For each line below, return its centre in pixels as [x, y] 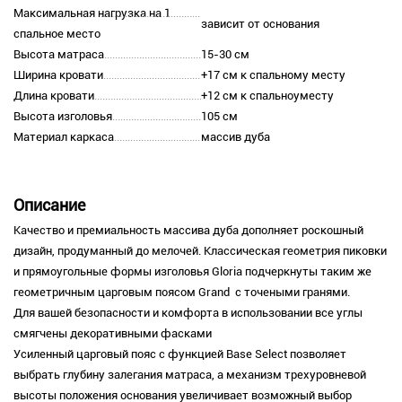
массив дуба [236, 137]
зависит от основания [260, 23]
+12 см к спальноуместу [267, 96]
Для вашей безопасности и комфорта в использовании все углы [188, 313]
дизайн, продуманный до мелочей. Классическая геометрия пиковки [200, 251]
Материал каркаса [64, 137]
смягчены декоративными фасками [113, 334]
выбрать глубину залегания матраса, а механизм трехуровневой [190, 375]
